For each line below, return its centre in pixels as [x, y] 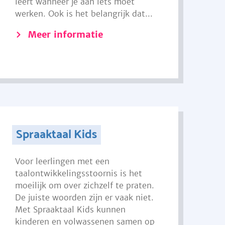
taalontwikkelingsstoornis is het [79, 173]
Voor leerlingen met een [63, 161]
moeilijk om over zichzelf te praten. [85, 185]
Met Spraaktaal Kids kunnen [71, 209]
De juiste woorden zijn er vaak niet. [85, 197]
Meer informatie [66, 34]
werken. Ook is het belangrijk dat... [84, 14]
